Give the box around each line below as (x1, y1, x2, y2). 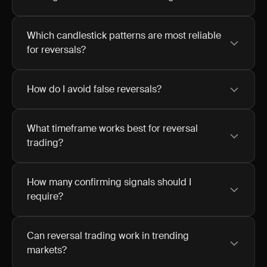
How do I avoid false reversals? (27, 83, 162, 95)
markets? (27, 244, 67, 256)
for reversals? (27, 44, 86, 56)
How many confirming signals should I (27, 176, 191, 188)
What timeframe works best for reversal (27, 122, 198, 135)
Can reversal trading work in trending (27, 229, 189, 242)
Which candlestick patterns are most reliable (27, 29, 221, 42)
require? (27, 190, 63, 203)
